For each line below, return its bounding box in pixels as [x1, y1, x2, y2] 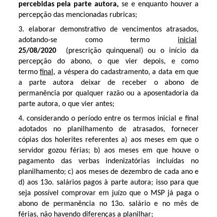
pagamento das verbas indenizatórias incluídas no [18, 157, 199, 165]
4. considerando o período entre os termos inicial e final [18, 115, 199, 123]
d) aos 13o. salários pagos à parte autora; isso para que [18, 179, 199, 186]
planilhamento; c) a [18, 168, 80, 176]
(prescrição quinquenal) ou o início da [65, 47, 199, 55]
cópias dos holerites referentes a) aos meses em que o [18, 136, 199, 144]
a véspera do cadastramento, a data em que [55, 68, 199, 76]
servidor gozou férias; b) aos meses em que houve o [18, 147, 199, 155]
